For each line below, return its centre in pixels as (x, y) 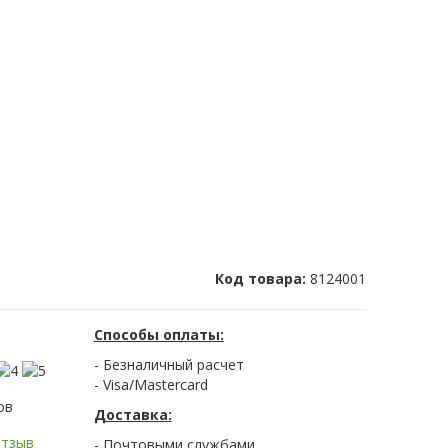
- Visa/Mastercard (150, 385)
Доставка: (132, 415)
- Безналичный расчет (168, 365)
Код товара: (262, 279)
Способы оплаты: (158, 335)
